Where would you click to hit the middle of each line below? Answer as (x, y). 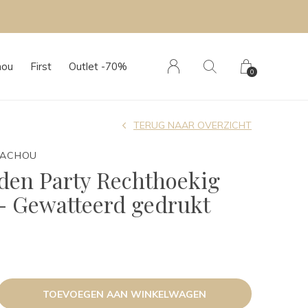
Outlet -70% (98, 66)
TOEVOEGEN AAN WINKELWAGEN (124, 294)
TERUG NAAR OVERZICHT (192, 125)
